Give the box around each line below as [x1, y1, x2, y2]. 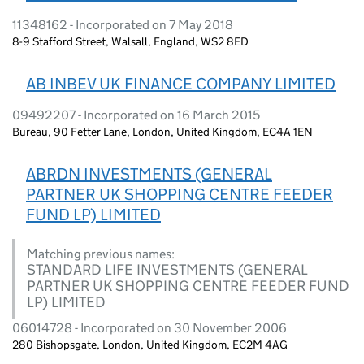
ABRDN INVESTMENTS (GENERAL [26, 163, 272, 184]
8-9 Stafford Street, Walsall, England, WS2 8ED [12, 33, 249, 49]
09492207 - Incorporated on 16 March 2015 [12, 106, 260, 123]
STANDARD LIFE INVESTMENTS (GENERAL [27, 260, 308, 279]
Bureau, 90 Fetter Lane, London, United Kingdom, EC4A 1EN [12, 123, 313, 139]
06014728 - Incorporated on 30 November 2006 [12, 319, 287, 336]
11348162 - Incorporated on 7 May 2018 [12, 16, 233, 32]
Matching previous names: [27, 245, 175, 262]
